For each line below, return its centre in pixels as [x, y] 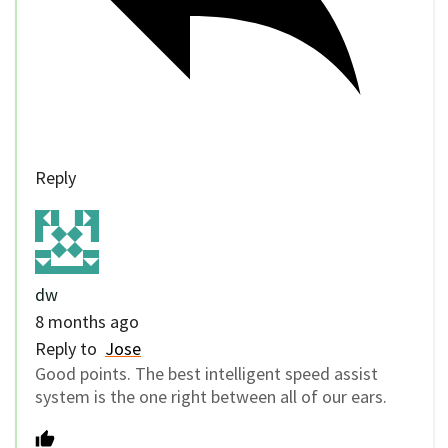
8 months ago [87, 321]
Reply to [70, 348]
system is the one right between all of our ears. [211, 396]
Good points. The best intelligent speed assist [206, 373]
